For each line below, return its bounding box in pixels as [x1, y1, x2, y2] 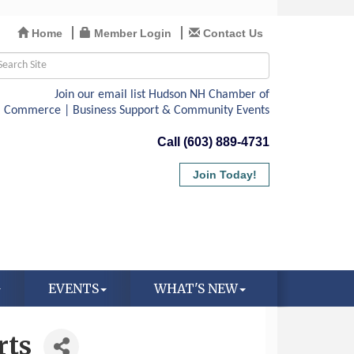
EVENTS [47, 281, 99, 297]
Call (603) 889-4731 [156, 135, 269, 149]
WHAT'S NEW [153, 281, 238, 297]
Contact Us [202, 27, 263, 40]
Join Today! [192, 168, 257, 181]
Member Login [93, 27, 171, 40]
